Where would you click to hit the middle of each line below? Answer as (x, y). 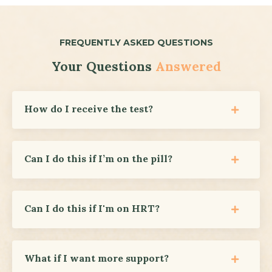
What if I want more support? (97, 258)
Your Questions (101, 67)
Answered (188, 67)
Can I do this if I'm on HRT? (92, 209)
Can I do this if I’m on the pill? (98, 159)
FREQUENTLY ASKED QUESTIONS (136, 43)
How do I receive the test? (89, 109)
